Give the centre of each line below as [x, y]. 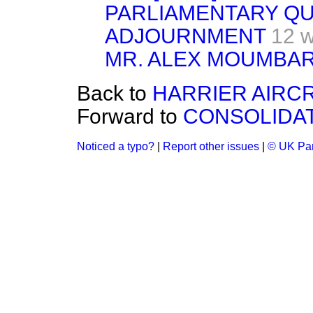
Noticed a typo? [116, 146]
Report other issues [211, 146]
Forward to [130, 116]
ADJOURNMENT [185, 36]
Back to [115, 93]
